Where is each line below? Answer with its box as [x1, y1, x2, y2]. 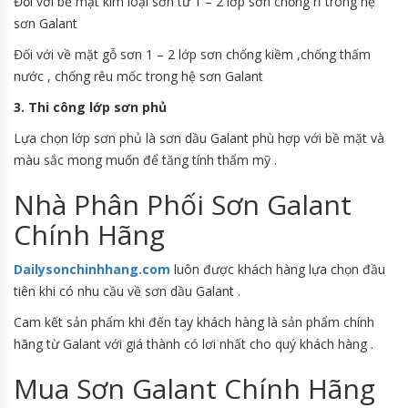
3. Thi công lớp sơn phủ [14, 98, 170, 117]
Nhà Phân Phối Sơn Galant [14, 186, 352, 224]
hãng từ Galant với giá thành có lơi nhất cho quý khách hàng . [14, 335, 373, 353]
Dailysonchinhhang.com [14, 260, 170, 279]
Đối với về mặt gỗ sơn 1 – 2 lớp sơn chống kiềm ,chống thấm [14, 46, 371, 64]
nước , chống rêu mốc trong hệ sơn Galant [14, 67, 263, 86]
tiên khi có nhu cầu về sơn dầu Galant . [14, 282, 240, 301]
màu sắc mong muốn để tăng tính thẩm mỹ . [14, 151, 277, 169]
